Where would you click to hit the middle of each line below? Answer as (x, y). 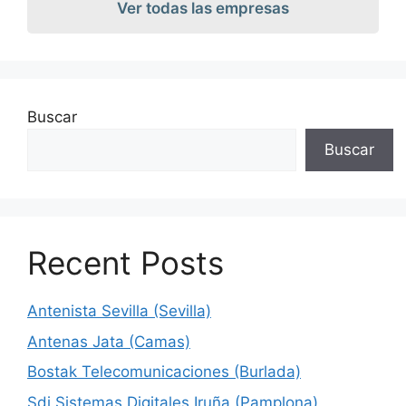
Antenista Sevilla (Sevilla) (119, 311)
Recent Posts (126, 263)
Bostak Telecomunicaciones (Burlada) (164, 372)
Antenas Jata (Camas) (109, 341)
